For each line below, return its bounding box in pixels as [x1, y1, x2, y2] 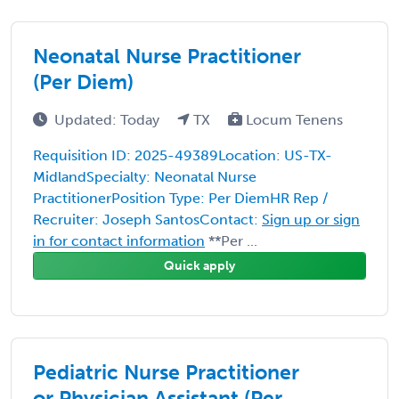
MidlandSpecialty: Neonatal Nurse [33, 167, 256, 185]
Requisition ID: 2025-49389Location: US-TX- [33, 146, 332, 164]
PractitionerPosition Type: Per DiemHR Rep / [33, 189, 328, 207]
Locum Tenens [242, 110, 343, 128]
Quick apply [164, 257, 235, 273]
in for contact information [33, 232, 205, 249]
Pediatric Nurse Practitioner [33, 359, 299, 385]
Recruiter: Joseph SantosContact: [33, 210, 262, 228]
